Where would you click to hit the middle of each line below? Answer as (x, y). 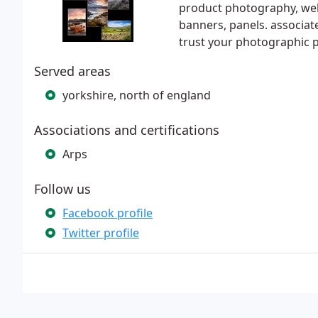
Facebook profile (108, 213)
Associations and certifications (127, 130)
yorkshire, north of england (137, 95)
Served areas (72, 71)
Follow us (62, 189)
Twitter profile (101, 233)
